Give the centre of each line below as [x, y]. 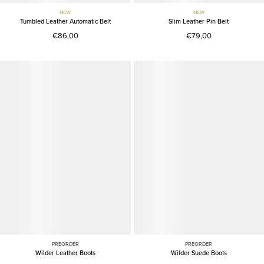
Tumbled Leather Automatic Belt [65, 21]
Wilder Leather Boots [65, 253]
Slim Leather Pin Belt [199, 21]
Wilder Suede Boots [199, 253]
